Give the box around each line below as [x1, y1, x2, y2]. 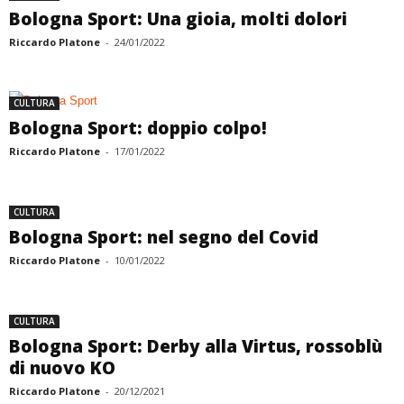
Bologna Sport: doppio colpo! [9, 116, 267, 140]
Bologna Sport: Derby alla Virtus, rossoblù [9, 335, 382, 358]
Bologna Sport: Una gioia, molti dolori [9, 7, 347, 31]
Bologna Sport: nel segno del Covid [9, 225, 318, 249]
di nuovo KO [9, 356, 115, 380]
